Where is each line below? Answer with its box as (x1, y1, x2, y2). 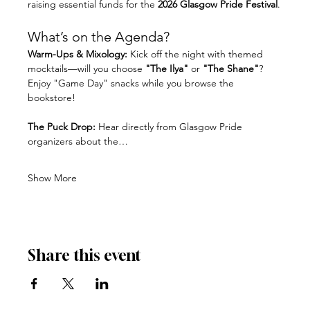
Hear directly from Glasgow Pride (95, 120, 245, 133)
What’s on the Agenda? (28, 28, 170, 45)
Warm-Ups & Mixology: (28, 47, 127, 60)
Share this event (28, 246, 141, 264)
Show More (28, 171, 77, 184)
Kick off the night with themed (127, 47, 266, 60)
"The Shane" (203, 62, 259, 75)
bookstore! (28, 91, 75, 104)
